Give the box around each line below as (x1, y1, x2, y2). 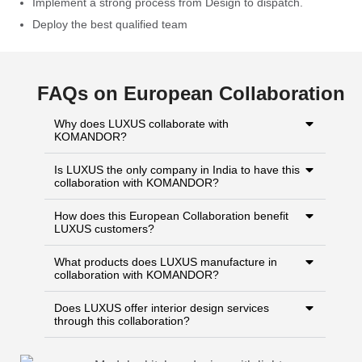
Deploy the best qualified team (32, 17, 187, 31)
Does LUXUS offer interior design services (54, 301, 269, 314)
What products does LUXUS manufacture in (54, 255, 277, 268)
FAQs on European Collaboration (37, 82, 345, 104)
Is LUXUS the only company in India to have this (54, 162, 300, 176)
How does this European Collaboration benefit (54, 208, 288, 222)
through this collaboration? (54, 314, 190, 327)
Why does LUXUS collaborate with (54, 116, 229, 130)
